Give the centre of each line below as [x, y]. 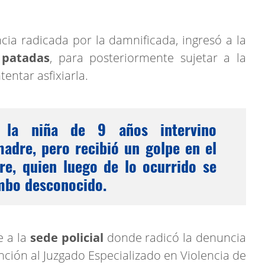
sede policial [67, 237]
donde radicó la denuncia [175, 237]
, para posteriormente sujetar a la [148, 58]
